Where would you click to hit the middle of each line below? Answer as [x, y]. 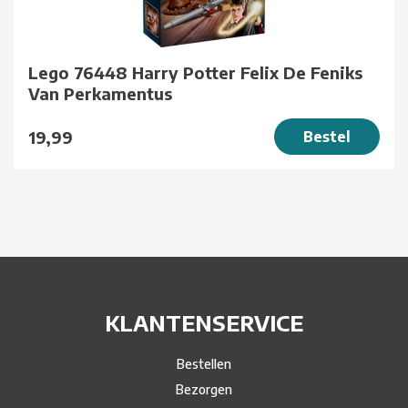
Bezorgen [204, 390]
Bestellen [204, 364]
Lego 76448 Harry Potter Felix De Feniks [195, 73]
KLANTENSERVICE [204, 323]
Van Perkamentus [100, 94]
